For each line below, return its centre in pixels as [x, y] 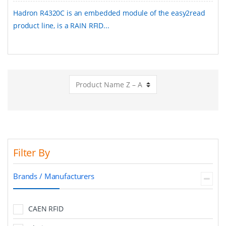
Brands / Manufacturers [54, 176]
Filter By [32, 152]
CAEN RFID [46, 208]
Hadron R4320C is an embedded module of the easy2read [109, 13]
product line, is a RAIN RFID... [61, 25]
